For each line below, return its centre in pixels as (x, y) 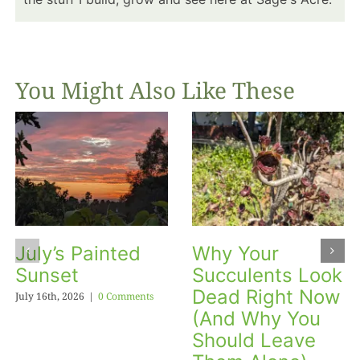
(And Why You (256, 319)
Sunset (47, 276)
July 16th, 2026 (50, 296)
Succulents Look (267, 276)
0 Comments (126, 296)
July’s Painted (78, 254)
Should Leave (254, 341)
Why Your (235, 254)
